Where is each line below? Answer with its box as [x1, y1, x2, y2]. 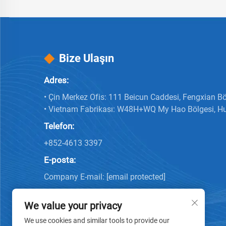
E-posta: [44, 155, 76, 165]
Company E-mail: [44, 172, 106, 182]
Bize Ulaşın [59, 52, 114, 65]
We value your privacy [24, 200, 122, 212]
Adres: [44, 75, 69, 86]
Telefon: [44, 121, 74, 132]
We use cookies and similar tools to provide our [24, 216, 169, 224]
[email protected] [106, 172, 165, 182]
